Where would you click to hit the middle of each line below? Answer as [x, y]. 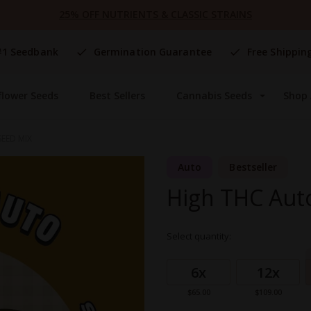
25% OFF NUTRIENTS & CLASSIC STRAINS [155, 14]
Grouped [185, 253]
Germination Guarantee [152, 52]
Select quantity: [199, 236]
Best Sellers [117, 96]
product [182, 265]
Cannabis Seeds [215, 96]
